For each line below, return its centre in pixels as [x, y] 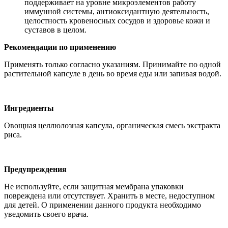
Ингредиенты [29, 108]
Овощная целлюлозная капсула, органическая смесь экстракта [112, 125]
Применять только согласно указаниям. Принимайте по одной [112, 64]
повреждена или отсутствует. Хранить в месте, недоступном [109, 195]
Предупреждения [35, 169]
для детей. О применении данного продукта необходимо [103, 205]
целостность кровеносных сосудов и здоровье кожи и [117, 20]
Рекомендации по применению [60, 47]
